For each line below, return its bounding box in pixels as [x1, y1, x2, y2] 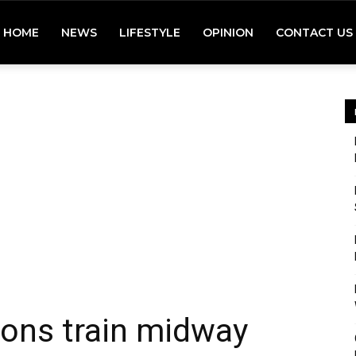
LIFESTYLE [119, 25, 180, 40]
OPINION [203, 25, 253, 40]
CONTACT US [276, 25, 353, 40]
